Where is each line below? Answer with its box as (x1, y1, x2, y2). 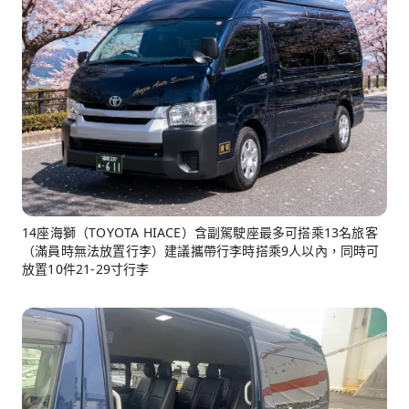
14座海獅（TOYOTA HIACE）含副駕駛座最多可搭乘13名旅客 (22, 224, 378, 242)
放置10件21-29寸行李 (22, 260, 150, 278)
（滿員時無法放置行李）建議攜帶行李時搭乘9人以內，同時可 (22, 242, 380, 260)
